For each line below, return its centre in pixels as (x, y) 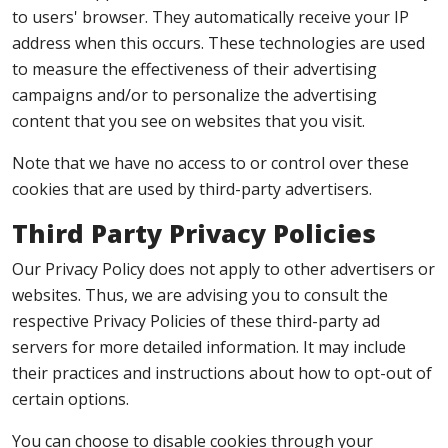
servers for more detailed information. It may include (209, 347)
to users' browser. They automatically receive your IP (210, 17)
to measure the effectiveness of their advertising (194, 69)
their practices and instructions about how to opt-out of (222, 373)
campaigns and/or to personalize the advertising (194, 95)
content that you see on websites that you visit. (188, 121)
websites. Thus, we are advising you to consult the (200, 295)
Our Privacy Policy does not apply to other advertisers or (223, 269)
